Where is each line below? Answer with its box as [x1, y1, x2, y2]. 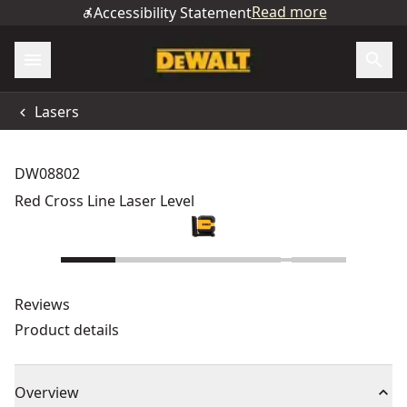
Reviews [15, 294, 70, 314]
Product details [15, 320, 119, 340]
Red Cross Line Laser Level [15, 191, 194, 211]
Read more [251, 2, 327, 22]
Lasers [35, 101, 79, 122]
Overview [15, 382, 79, 402]
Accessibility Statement [93, 3, 252, 23]
